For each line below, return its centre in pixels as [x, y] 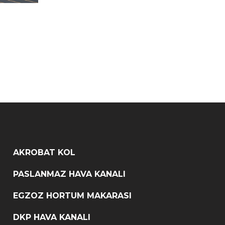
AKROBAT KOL [44, 152]
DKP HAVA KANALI [52, 217]
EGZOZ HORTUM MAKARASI [72, 196]
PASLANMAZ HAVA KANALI [69, 174]
